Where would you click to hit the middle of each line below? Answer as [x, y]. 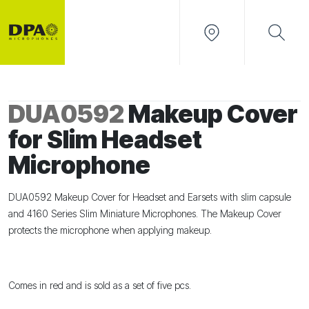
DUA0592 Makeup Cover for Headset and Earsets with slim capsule [150, 197]
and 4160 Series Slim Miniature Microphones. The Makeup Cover [145, 213]
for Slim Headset [105, 139]
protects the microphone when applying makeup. [110, 230]
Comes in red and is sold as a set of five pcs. [100, 285]
